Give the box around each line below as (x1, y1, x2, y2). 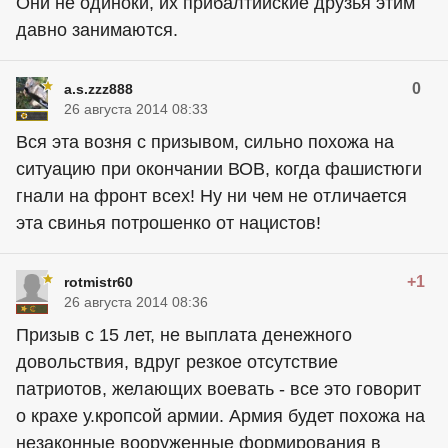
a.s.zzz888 (64, 81, 133, 97)
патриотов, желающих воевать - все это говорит (16, 379, 421, 399)
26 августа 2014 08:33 (64, 101, 208, 117)
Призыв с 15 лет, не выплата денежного (16, 325, 352, 345)
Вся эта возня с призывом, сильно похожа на (16, 132, 394, 152)
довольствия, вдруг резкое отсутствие (16, 352, 338, 372)
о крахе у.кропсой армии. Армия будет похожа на (16, 406, 425, 426)
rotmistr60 (64, 274, 133, 290)
